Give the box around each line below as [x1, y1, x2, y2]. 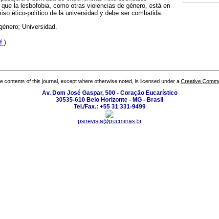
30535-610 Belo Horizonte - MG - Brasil [56, 96, 163, 103]
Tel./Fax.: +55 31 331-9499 [73, 103, 146, 110]
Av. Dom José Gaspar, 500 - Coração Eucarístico [42, 89, 177, 96]
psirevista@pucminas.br [77, 117, 142, 125]
